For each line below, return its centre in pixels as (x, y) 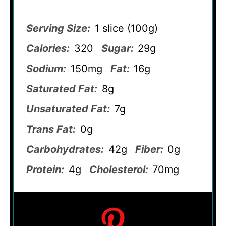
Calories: (48, 48)
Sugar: (117, 48)
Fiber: (149, 149)
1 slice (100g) (126, 28)
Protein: (45, 169)
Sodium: (46, 68)
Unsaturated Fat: (68, 109)
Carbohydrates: (65, 149)
